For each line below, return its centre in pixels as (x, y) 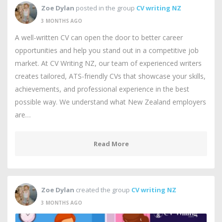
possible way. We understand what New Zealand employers (111, 102)
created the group (103, 190)
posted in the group (105, 8)
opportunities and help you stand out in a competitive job (107, 50)
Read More (111, 144)
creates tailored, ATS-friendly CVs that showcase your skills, (110, 76)
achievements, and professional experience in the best (102, 89)
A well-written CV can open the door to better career (99, 37)
